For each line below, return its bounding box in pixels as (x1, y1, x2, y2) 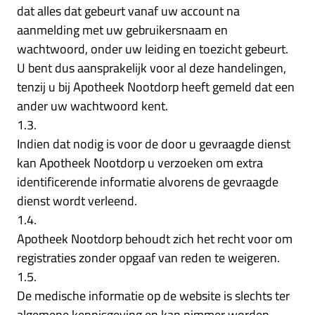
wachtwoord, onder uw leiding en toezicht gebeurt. (17, 39, 288, 58)
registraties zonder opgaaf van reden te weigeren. (17, 247, 280, 267)
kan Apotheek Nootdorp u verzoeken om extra (17, 153, 263, 172)
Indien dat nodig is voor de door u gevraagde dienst (17, 134, 290, 153)
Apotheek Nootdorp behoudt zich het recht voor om (17, 229, 292, 248)
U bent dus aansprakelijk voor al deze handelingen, (17, 58, 286, 77)
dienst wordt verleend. (17, 191, 137, 210)
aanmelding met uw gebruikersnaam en (17, 20, 228, 39)
